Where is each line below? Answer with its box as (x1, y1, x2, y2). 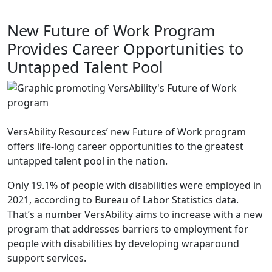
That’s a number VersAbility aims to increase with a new (7, 207, 263, 221)
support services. (7, 251, 86, 265)
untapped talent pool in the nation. (7, 154, 168, 168)
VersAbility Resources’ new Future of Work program (7, 124, 246, 138)
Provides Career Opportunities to (7, 38, 243, 59)
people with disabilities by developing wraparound (7, 236, 239, 250)
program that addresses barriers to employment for (7, 222, 248, 236)
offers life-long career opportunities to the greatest (7, 139, 243, 153)
